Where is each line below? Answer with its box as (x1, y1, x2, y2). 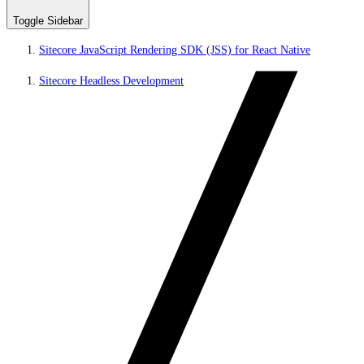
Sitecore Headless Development (39, 75, 184, 87)
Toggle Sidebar (13, 15, 83, 27)
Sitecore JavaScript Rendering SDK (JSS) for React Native (39, 44, 310, 56)
